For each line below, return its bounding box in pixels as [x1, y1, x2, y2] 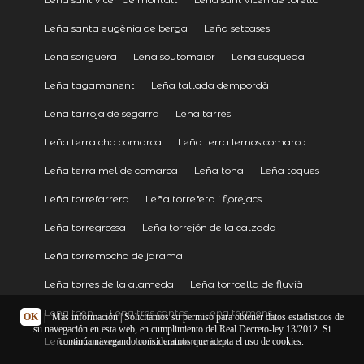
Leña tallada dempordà [150, 78, 269, 91]
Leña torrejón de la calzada [141, 220, 276, 233]
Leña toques [259, 163, 319, 176]
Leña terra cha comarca [44, 135, 162, 148]
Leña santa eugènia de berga [44, 21, 188, 34]
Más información [51, 311, 118, 323]
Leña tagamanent [44, 78, 135, 91]
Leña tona [193, 163, 244, 176]
